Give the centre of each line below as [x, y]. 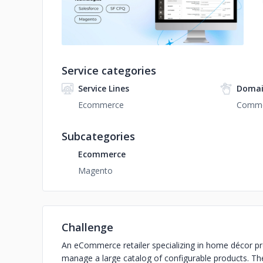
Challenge [87, 227]
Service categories [109, 70]
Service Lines [104, 88]
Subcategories [98, 136]
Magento [95, 171]
